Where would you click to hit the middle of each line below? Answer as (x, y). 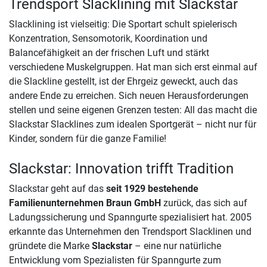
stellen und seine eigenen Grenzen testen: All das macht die (133, 110)
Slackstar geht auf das (58, 189)
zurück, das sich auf (204, 203)
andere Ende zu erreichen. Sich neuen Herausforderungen (129, 96)
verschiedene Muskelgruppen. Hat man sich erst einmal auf (133, 67)
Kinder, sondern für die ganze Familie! (88, 139)
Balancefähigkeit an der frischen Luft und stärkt (109, 53)
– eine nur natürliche (177, 246)
